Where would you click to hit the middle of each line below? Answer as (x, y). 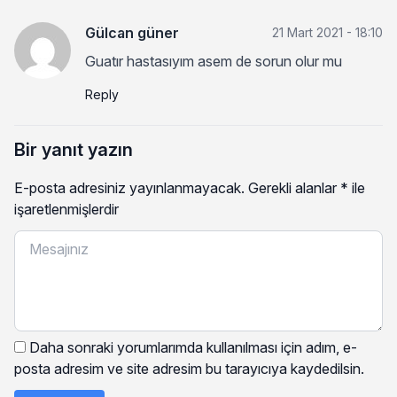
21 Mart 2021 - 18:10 (327, 32)
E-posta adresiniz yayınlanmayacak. (129, 187)
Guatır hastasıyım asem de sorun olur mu (214, 61)
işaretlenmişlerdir (66, 209)
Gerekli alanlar (294, 187)
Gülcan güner (132, 32)
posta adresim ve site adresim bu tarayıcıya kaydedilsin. (189, 368)
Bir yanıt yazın (74, 149)
